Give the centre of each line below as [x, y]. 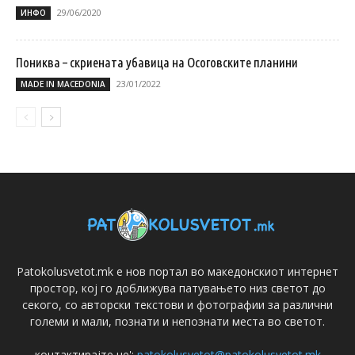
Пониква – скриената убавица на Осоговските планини [157, 63]
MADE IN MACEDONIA [63, 84]
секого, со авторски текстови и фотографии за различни [177, 305]
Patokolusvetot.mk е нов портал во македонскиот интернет [177, 272]
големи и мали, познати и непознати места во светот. [177, 322]
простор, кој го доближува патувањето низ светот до [177, 288]
